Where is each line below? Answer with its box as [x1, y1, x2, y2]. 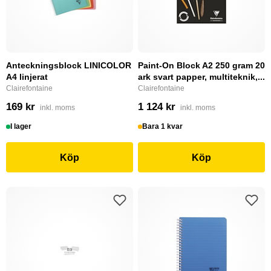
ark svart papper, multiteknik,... [138, 72, 265, 82]
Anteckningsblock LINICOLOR [6, 60, 131, 70]
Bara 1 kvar [142, 122, 183, 131]
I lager [10, 122, 32, 131]
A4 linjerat [6, 72, 48, 82]
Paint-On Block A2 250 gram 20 [138, 60, 265, 70]
